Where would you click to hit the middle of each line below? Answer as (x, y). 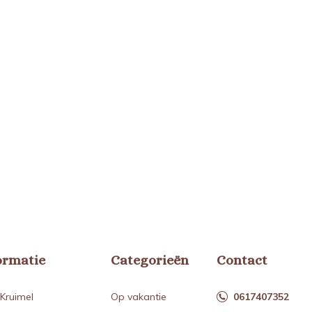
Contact (242, 260)
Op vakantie (138, 296)
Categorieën (149, 260)
